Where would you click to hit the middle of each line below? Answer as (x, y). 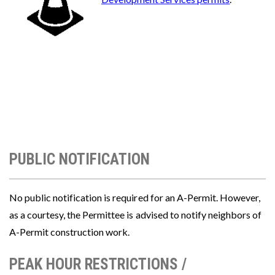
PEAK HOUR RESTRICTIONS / (98, 265)
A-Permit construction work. (70, 232)
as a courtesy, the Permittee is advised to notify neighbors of (135, 215)
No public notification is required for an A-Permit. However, (135, 198)
